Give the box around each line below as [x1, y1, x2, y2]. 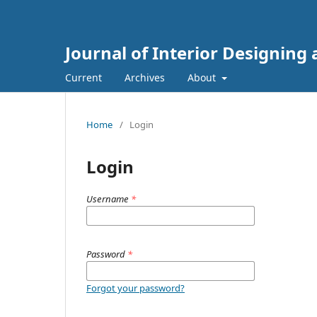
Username [86, 192, 131, 205]
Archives [125, 70, 165, 84]
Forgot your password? [86, 281, 185, 294]
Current [65, 70, 102, 84]
